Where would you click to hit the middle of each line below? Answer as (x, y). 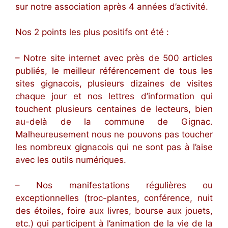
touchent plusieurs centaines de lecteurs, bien (114, 109)
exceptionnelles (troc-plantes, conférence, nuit (114, 198)
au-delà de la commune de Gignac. (114, 121)
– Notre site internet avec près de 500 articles (114, 58)
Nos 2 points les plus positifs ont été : (92, 32)
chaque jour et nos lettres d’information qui (114, 96)
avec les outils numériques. (71, 160)
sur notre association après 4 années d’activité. (112, 6)
